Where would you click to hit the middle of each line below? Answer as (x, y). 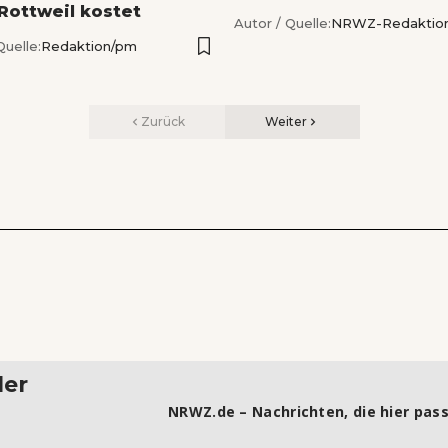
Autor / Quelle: (282, 23)
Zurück (162, 122)
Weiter (286, 122)
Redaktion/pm (89, 46)
